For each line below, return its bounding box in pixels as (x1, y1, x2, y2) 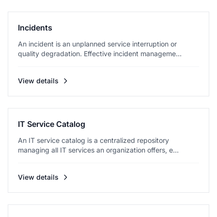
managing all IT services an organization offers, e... (18, 146, 179, 154)
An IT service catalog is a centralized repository (18, 136, 169, 144)
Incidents (18, 23, 52, 32)
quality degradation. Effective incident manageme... (18, 49, 182, 58)
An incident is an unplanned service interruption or (18, 40, 177, 48)
